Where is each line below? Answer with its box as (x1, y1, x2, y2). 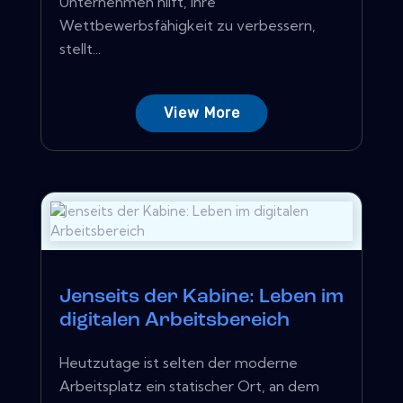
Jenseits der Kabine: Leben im (59, 286, 344, 308)
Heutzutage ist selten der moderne (59, 353, 298, 372)
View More (163, 103, 240, 121)
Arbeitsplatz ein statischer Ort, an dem (59, 376, 319, 395)
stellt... (59, 39, 101, 58)
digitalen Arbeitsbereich (59, 309, 290, 331)
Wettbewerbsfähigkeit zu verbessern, (59, 15, 316, 34)
